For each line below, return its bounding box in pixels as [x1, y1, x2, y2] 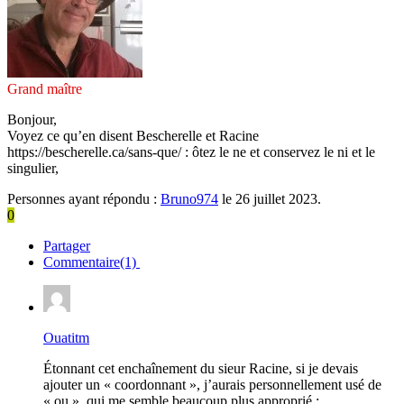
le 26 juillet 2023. [218, 190, 321, 207]
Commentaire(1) [43, 253, 140, 270]
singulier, [7, 160, 59, 176]
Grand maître [7, 80, 82, 96]
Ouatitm [43, 329, 89, 345]
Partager [43, 237, 90, 253]
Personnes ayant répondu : [7, 190, 161, 207]
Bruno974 [161, 190, 218, 207]
